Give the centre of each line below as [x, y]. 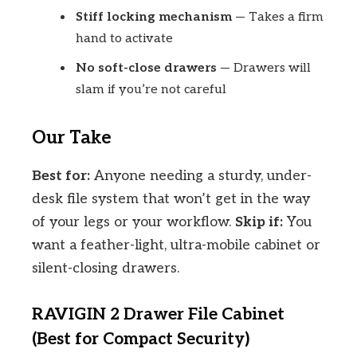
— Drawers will [264, 69]
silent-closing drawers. [106, 269]
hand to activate [124, 39]
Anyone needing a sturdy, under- [201, 176]
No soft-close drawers [146, 69]
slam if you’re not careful [151, 90]
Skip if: [259, 222]
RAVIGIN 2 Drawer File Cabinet [158, 315]
